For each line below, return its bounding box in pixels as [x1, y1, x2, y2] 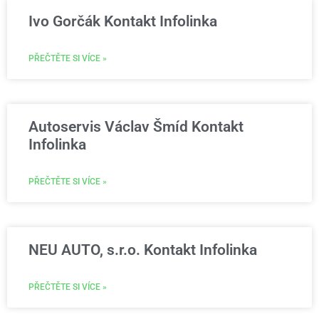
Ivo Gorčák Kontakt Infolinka [28, 13, 217, 30]
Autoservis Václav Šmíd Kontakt [28, 118, 244, 135]
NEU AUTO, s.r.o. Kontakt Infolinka [28, 241, 257, 258]
